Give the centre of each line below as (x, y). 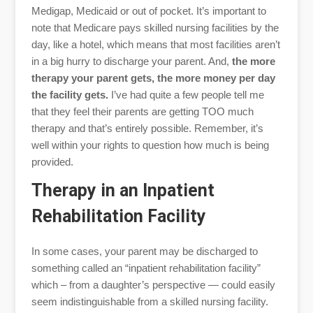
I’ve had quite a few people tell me (186, 94)
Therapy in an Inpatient (123, 190)
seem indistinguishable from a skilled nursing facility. (150, 301)
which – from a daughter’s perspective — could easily (153, 284)
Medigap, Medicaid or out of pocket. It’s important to (148, 10)
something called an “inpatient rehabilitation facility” (146, 268)
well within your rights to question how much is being (150, 145)
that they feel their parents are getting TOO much (142, 111)
